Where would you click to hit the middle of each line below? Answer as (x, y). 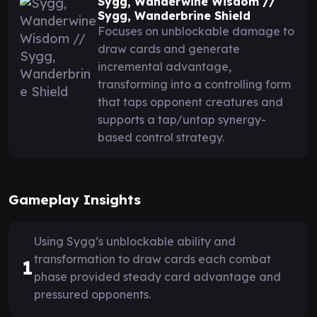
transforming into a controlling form (194, 84)
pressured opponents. (92, 294)
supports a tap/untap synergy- (182, 119)
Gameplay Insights (75, 199)
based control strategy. (161, 137)
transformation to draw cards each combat (152, 259)
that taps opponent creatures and (190, 102)
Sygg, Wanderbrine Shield (174, 15)
